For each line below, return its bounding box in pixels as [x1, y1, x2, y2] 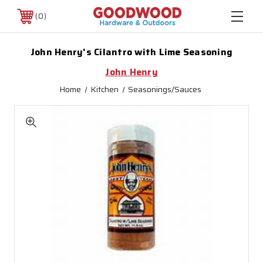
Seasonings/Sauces [128, 83, 202, 96]
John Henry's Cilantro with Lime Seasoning [30, 45, 233, 59]
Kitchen [90, 83, 119, 96]
